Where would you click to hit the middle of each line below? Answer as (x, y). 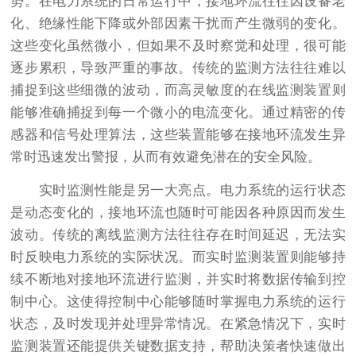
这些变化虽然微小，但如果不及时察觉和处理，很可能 (178, 45)
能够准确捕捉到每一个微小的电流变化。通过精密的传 (178, 112)
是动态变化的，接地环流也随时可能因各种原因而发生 (178, 213)
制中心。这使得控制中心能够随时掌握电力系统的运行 (178, 302)
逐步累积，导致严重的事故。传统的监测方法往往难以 (178, 68)
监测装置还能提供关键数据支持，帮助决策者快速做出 (178, 346)
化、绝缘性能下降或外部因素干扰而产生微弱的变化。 (178, 23)
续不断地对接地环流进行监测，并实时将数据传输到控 (178, 280)
